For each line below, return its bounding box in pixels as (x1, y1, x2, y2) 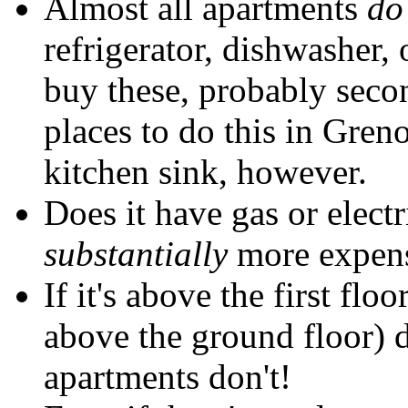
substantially (44, 233, 228, 273)
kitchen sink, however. (44, 151, 367, 191)
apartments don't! (44, 356, 291, 396)
